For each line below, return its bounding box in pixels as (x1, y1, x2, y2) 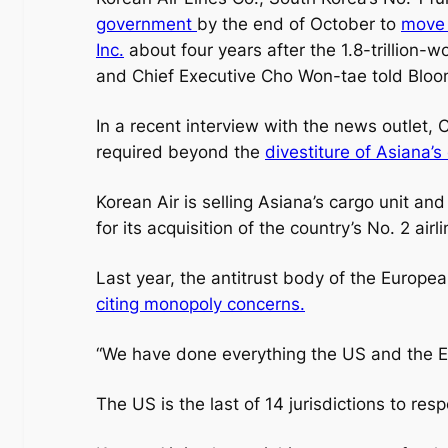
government (96, 14, 197, 35)
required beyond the (96, 142, 265, 163)
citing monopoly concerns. (96, 294, 305, 315)
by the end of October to (197, 14, 401, 35)
